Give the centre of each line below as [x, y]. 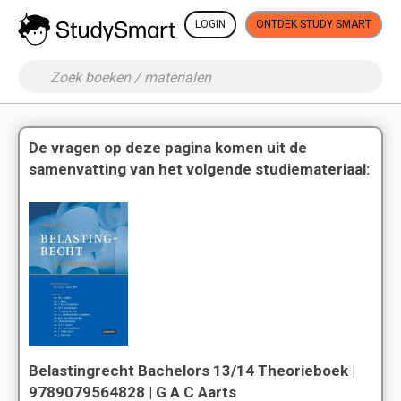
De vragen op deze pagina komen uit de [168, 148]
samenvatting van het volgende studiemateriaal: [199, 169]
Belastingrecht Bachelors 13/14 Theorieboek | [192, 371]
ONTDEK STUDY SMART [314, 24]
